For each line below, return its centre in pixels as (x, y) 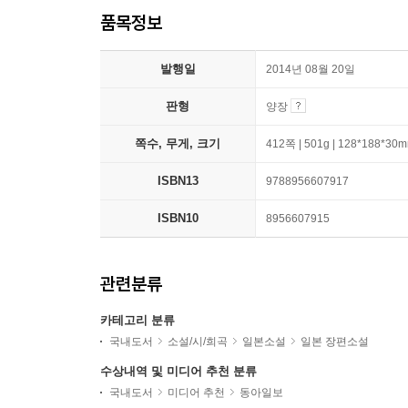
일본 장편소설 (335, 342)
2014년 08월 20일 (311, 70)
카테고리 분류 (138, 321)
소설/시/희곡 (198, 342)
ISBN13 (178, 181)
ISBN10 (178, 219)
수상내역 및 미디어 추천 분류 (178, 372)
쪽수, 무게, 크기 (178, 144)
